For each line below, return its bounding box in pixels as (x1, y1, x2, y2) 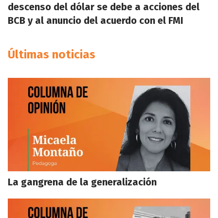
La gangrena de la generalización (8, 176, 157, 188)
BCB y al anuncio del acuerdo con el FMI (8, 15, 183, 26)
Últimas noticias (8, 48, 95, 61)
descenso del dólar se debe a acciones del (8, 1, 200, 13)
